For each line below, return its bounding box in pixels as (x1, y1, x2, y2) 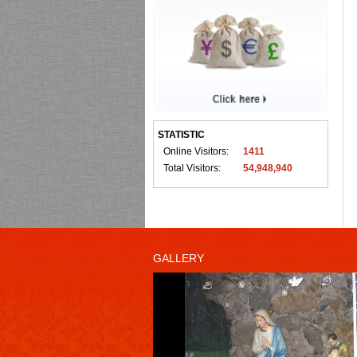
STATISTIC (158, 129, 205, 141)
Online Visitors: (163, 146, 229, 158)
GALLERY (153, 252, 204, 265)
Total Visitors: (163, 163, 221, 175)
